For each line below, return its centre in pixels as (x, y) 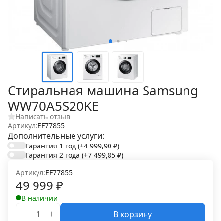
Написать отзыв (42, 117)
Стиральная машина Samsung (103, 90)
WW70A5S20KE (53, 106)
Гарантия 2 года (54, 155)
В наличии (39, 198)
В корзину (133, 214)
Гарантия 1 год (52, 146)
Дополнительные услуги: (56, 135)
